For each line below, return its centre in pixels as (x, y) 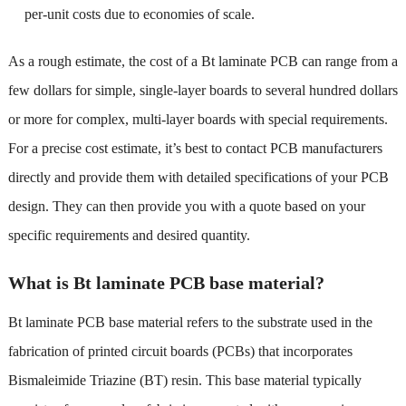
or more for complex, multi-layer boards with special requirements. (198, 119)
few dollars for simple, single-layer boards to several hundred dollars (203, 90)
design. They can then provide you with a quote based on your (186, 206)
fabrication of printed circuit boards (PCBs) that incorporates (180, 351)
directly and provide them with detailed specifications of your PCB (198, 177)
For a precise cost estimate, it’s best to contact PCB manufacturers (195, 148)
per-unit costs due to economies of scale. (139, 14)
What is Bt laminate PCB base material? (166, 282)
